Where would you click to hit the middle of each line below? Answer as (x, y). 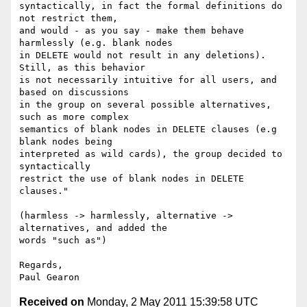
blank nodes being (66, 142)
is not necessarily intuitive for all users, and (148, 80)
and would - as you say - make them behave (132, 31)
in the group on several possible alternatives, (145, 105)
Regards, (41, 265)
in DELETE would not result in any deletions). (143, 56)
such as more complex (74, 117)
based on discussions (74, 93)
